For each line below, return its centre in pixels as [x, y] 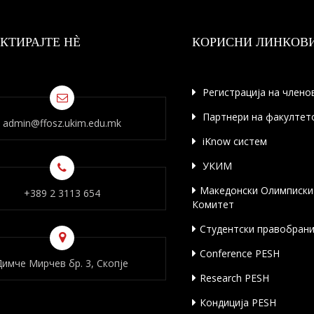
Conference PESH [240, 253]
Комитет [213, 204]
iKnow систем [233, 141]
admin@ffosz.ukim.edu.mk [62, 123]
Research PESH [234, 278]
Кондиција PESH [238, 302]
